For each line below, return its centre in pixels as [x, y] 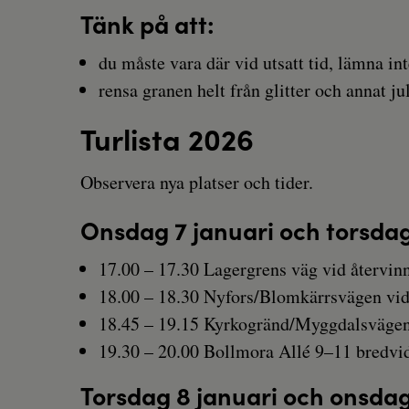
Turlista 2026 [167, 139]
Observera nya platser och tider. [197, 183]
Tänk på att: [147, 24]
